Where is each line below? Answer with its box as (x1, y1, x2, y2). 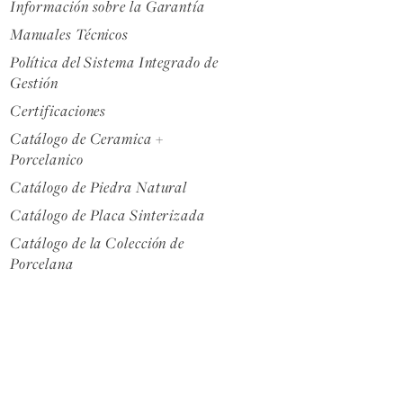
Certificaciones (9, 100, 107, 121)
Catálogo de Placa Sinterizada (9, 204, 205, 225)
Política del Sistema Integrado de (9, 51, 219, 72)
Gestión (9, 72, 59, 93)
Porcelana (9, 253, 74, 273)
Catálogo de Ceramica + (9, 128, 164, 148)
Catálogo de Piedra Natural (9, 176, 188, 197)
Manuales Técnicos (9, 23, 130, 44)
